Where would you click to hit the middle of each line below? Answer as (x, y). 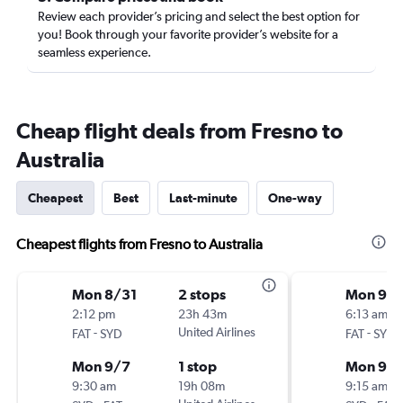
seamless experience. (94, 52)
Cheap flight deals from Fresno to (179, 130)
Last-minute (203, 198)
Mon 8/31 (104, 294)
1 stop (197, 366)
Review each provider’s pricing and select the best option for (199, 16)
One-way (295, 198)
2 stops (202, 294)
